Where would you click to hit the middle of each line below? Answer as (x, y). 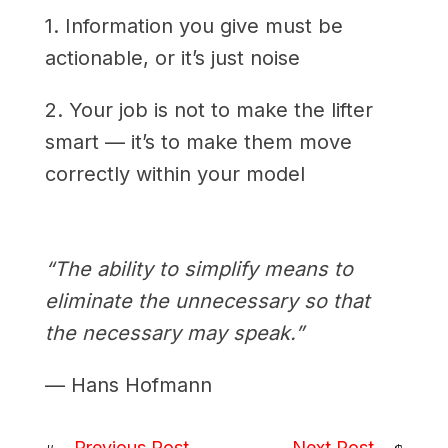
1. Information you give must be (193, 25)
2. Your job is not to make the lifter (208, 109)
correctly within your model (174, 173)
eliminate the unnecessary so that (207, 300)
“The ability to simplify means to (198, 268)
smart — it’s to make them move (198, 141)
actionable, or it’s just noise (172, 57)
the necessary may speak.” (174, 332)
